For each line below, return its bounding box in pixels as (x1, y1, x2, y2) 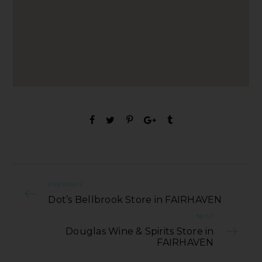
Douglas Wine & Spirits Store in (65, 226, 214, 237)
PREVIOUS (48, 181, 83, 189)
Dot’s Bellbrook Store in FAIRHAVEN (48, 194, 222, 206)
